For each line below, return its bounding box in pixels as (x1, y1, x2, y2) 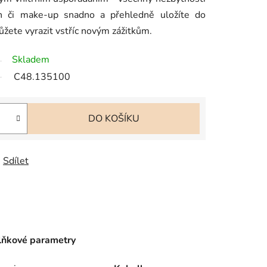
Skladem (12, 52, 49, 66)
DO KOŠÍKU (88, 111, 139, 125)
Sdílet (3, 154, 29, 167)
